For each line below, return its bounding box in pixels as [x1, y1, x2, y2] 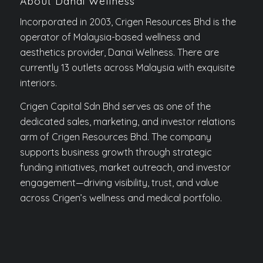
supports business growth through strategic [19, 146, 212, 158]
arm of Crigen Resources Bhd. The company [19, 130, 211, 143]
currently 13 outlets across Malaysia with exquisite [19, 62, 235, 74]
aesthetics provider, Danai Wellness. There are [19, 46, 219, 59]
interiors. [19, 77, 57, 89]
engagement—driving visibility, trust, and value [19, 176, 218, 188]
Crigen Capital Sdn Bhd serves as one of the [19, 100, 211, 112]
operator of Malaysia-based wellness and [19, 31, 200, 43]
